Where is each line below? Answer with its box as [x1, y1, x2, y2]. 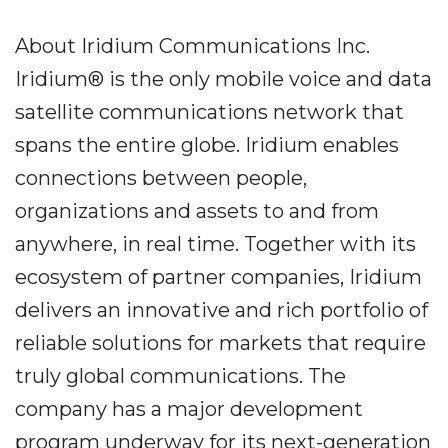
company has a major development [15, 397, 363, 421]
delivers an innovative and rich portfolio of [15, 298, 428, 322]
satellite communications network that [15, 100, 404, 124]
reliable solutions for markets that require [15, 331, 426, 355]
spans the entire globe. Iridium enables [15, 133, 399, 157]
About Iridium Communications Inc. [15, 34, 370, 58]
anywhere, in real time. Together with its [15, 232, 416, 256]
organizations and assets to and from [15, 199, 379, 223]
